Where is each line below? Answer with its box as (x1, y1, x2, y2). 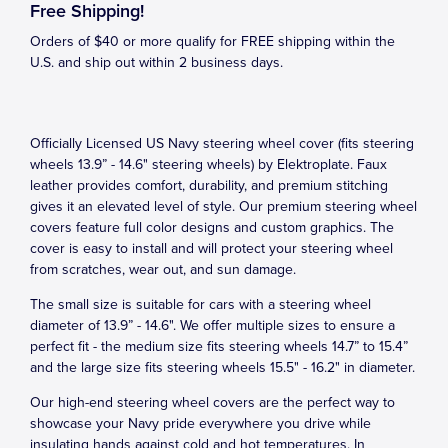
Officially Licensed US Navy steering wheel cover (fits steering (30, 135, 414, 152)
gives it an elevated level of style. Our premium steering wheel (30, 198, 417, 215)
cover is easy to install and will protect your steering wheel (30, 240, 393, 257)
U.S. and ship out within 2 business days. (30, 54, 283, 71)
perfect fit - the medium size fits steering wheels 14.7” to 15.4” (30, 338, 408, 355)
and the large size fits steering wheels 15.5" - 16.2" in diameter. (30, 359, 415, 376)
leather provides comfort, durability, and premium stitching (30, 177, 388, 194)
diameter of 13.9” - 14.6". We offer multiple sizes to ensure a (30, 317, 395, 334)
